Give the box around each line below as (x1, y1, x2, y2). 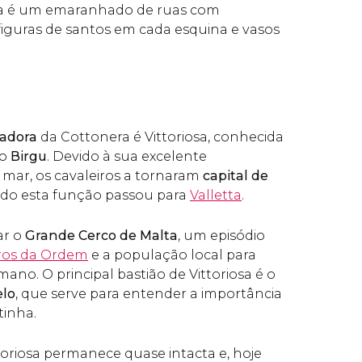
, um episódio (178, 228, 265, 243)
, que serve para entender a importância (15, 286, 282, 301)
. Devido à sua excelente (47, 149, 207, 164)
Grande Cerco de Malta (25, 228, 178, 243)
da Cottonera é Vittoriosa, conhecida (37, 129, 284, 145)
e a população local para (88, 247, 256, 263)
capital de (203, 168, 268, 183)
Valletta (190, 187, 242, 203)
